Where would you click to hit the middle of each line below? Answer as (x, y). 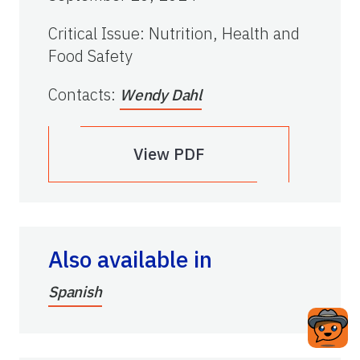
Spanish (75, 292)
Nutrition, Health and (224, 34)
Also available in (130, 260)
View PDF (169, 154)
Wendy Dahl (161, 95)
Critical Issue (94, 34)
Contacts (80, 95)
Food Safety (90, 56)
